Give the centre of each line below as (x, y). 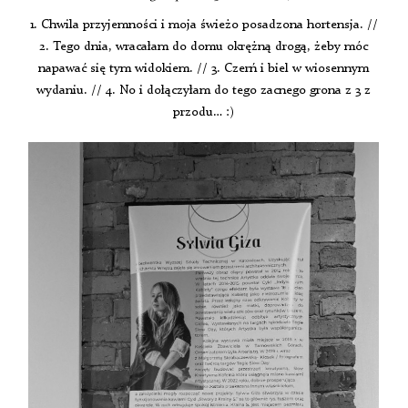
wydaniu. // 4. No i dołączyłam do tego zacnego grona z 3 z (204, 91)
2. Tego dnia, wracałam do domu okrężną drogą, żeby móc (204, 47)
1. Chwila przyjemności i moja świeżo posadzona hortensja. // (204, 25)
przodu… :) (204, 112)
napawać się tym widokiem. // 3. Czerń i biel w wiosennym (204, 69)
